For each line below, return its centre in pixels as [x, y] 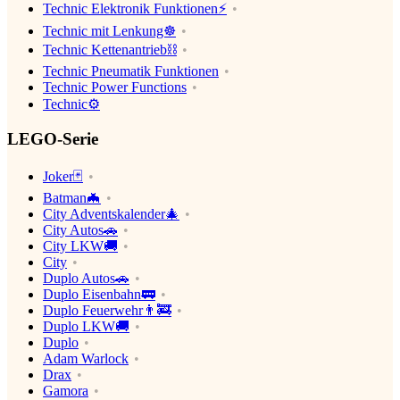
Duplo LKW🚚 [86, 326]
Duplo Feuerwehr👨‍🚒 [107, 310]
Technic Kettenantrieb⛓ [110, 50]
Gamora [66, 390]
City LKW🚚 [80, 246]
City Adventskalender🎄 [111, 213]
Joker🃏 [63, 176]
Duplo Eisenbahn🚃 [99, 294]
